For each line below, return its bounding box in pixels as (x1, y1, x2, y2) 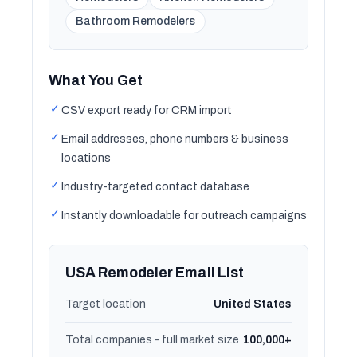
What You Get (49, 73, 143, 88)
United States (214, 298, 292, 310)
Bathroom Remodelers (76, 15, 195, 27)
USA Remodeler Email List (65, 265, 244, 280)
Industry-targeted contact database (61, 181, 249, 193)
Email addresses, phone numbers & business (61, 133, 288, 145)
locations (61, 152, 111, 164)
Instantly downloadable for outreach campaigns (61, 210, 307, 222)
